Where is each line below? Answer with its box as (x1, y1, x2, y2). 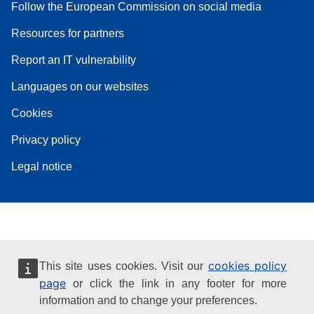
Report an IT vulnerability (11, 53, 136, 66)
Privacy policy (11, 133, 81, 146)
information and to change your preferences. (39, 294, 257, 306)
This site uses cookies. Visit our (39, 260, 208, 272)
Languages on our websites (11, 80, 149, 93)
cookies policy (207, 259, 287, 273)
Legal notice (11, 160, 72, 172)
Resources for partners (11, 27, 124, 39)
